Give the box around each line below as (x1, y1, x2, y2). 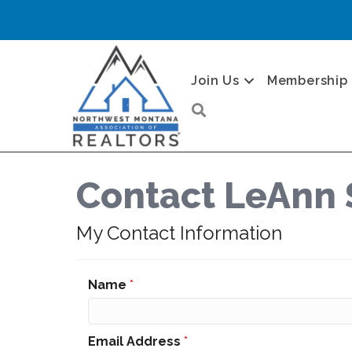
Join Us (191, 72, 240, 88)
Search (212, 101, 251, 115)
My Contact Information (76, 222, 282, 244)
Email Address (88, 334, 181, 349)
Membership (266, 72, 348, 88)
